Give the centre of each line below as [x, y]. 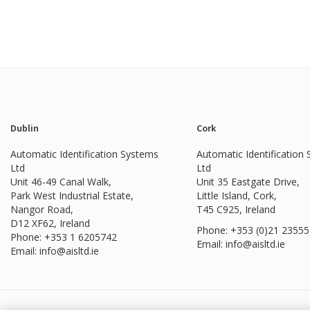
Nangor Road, [42, 209]
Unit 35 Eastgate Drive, [248, 181]
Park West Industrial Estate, [72, 195]
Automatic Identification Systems [84, 154]
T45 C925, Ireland [236, 209]
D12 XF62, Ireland [50, 223]
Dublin [25, 128]
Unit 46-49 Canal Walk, [61, 181]
